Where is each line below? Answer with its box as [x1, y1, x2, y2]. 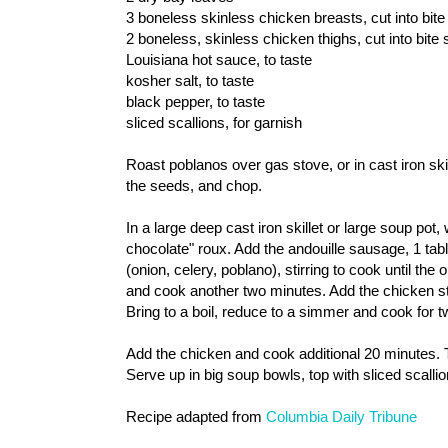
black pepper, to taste [126, 92, 265, 110]
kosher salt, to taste [126, 71, 254, 89]
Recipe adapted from [126, 407, 266, 425]
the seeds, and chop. [126, 176, 262, 194]
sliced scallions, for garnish [126, 113, 302, 131]
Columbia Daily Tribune [266, 407, 417, 425]
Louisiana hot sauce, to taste [126, 50, 312, 68]
